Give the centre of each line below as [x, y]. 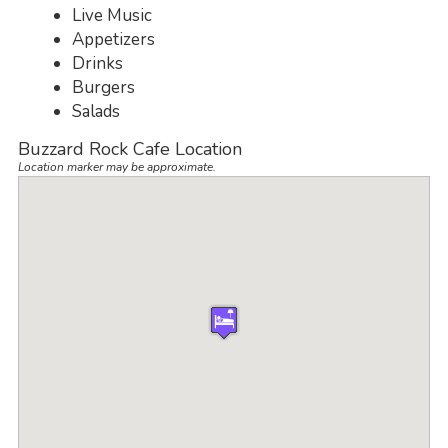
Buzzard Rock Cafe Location [129, 149]
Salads [96, 111]
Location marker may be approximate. [116, 167]
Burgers [104, 87]
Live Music [112, 15]
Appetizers [114, 39]
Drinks [98, 63]
